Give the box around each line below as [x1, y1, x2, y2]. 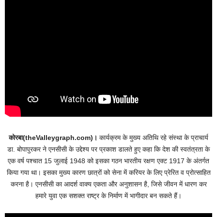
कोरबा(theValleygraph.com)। [9, 133, 99, 141]
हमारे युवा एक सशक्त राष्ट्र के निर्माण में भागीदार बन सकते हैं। [35, 191, 182, 200]
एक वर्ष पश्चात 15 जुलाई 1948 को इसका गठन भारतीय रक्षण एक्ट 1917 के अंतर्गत [8, 156, 209, 165]
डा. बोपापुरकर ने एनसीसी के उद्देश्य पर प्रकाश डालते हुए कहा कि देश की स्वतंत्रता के [7, 145, 210, 153]
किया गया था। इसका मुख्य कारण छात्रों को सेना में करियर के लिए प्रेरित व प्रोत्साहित [6, 168, 211, 176]
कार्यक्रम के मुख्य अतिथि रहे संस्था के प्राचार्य [99, 133, 208, 141]
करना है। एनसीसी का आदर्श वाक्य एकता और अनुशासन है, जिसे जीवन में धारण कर [10, 180, 207, 188]
